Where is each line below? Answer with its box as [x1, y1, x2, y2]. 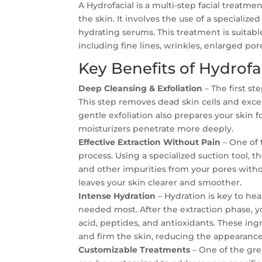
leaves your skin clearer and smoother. [78, 177, 242, 188]
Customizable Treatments [78, 244, 191, 255]
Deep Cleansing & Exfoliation [78, 83, 203, 94]
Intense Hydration [78, 191, 156, 201]
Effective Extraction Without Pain [78, 137, 221, 147]
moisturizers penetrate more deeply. [78, 123, 234, 134]
